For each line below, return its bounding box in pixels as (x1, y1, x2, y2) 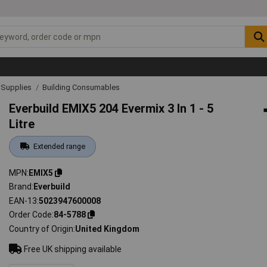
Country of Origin (9, 223, 74, 234)
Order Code (9, 210, 52, 220)
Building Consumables (42, 82, 120, 92)
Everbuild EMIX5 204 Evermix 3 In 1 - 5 (9, 101, 214, 116)
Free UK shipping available (22, 244, 122, 254)
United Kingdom (75, 223, 140, 234)
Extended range (33, 141, 85, 151)
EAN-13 (9, 195, 38, 206)
